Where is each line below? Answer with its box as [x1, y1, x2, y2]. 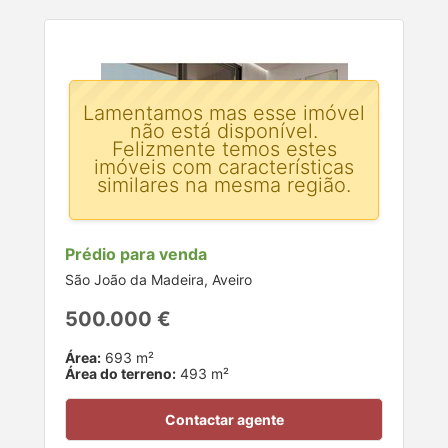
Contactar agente [164, 411, 284, 429]
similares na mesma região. [97, 172, 351, 197]
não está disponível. [130, 118, 318, 143]
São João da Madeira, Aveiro [65, 271, 252, 289]
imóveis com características [94, 154, 354, 179]
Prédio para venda [65, 244, 207, 265]
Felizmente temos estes [111, 136, 337, 161]
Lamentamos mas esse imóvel [83, 100, 365, 125]
